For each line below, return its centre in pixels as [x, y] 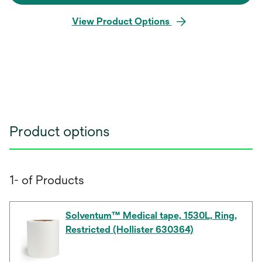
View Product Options [122, 22]
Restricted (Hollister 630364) [130, 230]
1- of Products [47, 180]
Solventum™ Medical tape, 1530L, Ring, [151, 216]
